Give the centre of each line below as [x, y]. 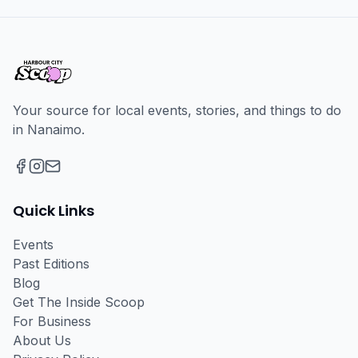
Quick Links [54, 211]
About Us [42, 340]
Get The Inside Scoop [79, 302]
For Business [52, 321]
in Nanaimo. [49, 129]
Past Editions [51, 264]
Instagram [58, 183]
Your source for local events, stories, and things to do [177, 110]
